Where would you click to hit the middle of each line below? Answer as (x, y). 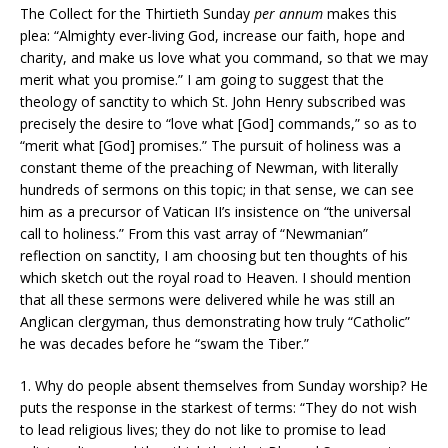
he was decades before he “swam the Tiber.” (164, 344)
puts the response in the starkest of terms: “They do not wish (218, 408)
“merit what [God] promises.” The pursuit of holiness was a (210, 146)
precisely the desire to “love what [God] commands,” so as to (218, 124)
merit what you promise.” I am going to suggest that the (202, 80)
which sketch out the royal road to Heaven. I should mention (215, 278)
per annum (288, 14)
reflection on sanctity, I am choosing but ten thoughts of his (214, 256)
